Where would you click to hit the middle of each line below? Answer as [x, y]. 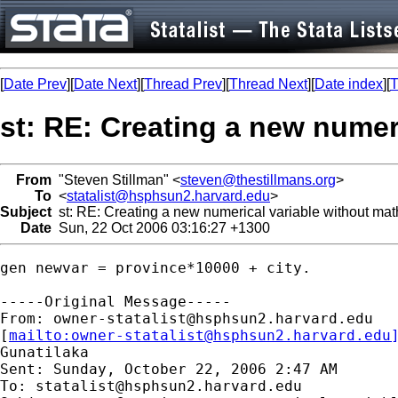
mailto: [40, 335]
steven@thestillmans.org [258, 179]
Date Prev [35, 84]
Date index [349, 84]
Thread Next [268, 84]
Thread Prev [183, 84]
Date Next [105, 84]
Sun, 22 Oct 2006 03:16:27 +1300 [161, 227]
